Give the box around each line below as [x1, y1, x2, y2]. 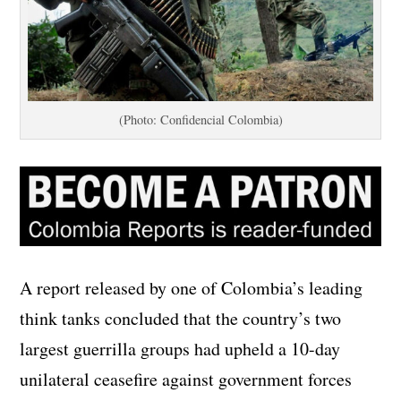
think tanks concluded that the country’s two [20, 305, 342, 330]
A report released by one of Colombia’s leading [20, 275, 363, 300]
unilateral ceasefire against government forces [20, 366, 353, 391]
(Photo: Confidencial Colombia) [118, 110, 283, 128]
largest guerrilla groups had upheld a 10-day [20, 336, 341, 361]
